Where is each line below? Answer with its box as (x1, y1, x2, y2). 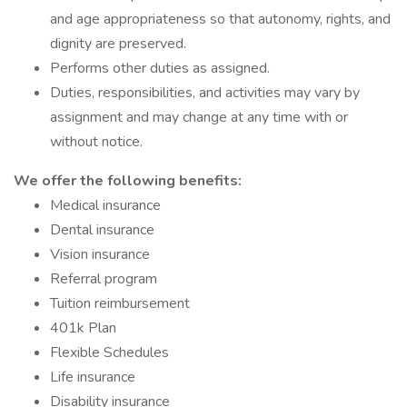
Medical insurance (50, 195, 161, 215)
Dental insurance (50, 220, 154, 240)
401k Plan (50, 318, 116, 338)
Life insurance (50, 367, 135, 387)
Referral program (50, 269, 157, 289)
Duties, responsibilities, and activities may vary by (50, 83, 360, 103)
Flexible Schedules (50, 342, 169, 362)
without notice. (50, 132, 143, 152)
